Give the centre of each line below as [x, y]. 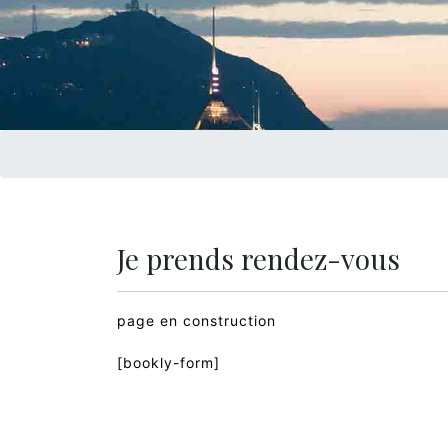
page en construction [196, 320]
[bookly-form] [168, 362]
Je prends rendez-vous [258, 258]
